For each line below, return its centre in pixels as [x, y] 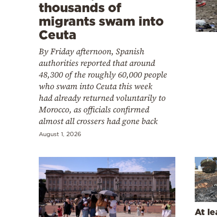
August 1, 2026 [60, 134]
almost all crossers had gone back [98, 121]
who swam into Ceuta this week [95, 86]
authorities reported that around [97, 63]
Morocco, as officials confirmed [94, 109]
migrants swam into [101, 21]
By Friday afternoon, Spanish [92, 51]
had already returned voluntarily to [102, 98]
